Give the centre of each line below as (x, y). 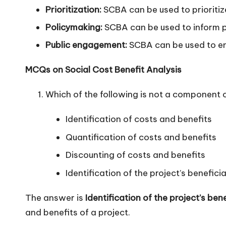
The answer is (55, 197)
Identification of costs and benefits (139, 119)
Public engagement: (86, 45)
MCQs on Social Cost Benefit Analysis (103, 70)
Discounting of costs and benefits (135, 155)
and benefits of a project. (78, 212)
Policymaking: (74, 27)
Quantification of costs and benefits (141, 137)
